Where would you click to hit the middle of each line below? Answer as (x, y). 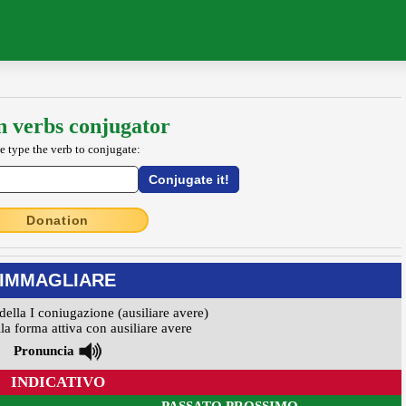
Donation (58, 221)
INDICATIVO (58, 382)
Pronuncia (44, 351)
